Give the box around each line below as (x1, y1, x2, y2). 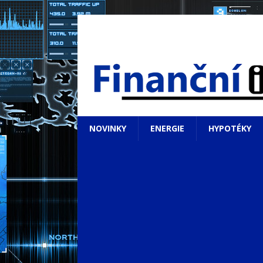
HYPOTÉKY (208, 123, 251, 134)
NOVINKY (89, 123, 126, 134)
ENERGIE (150, 123, 184, 134)
